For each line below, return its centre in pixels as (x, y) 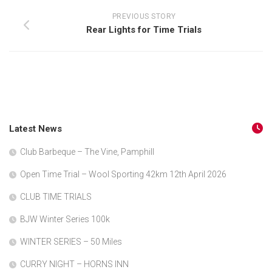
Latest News (36, 129)
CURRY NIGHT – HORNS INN (74, 264)
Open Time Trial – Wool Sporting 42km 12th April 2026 (123, 174)
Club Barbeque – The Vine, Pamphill (87, 152)
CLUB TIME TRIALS (56, 197)
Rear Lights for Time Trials (144, 30)
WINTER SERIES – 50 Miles (71, 242)
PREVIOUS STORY (144, 16)
